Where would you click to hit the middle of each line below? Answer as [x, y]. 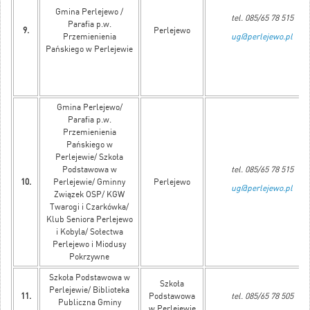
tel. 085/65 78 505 [262, 297]
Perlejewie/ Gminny [89, 182]
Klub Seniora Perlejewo [89, 220]
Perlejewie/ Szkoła [89, 157]
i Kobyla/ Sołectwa [89, 232]
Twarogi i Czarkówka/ [89, 207]
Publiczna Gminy [89, 303]
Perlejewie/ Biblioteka [89, 290]
